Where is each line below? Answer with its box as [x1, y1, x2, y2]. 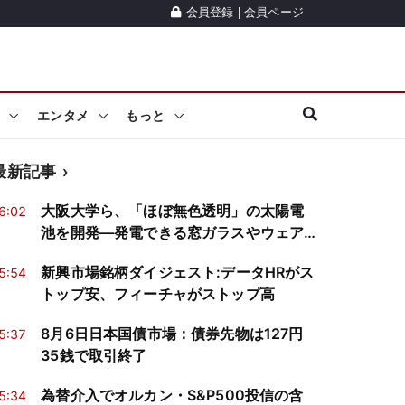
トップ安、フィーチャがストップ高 [41, 285, 275, 303]
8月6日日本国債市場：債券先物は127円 [41, 325, 304, 343]
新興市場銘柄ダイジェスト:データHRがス [41, 263, 315, 281]
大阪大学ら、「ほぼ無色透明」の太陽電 [41, 202, 305, 220]
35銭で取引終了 [41, 346, 147, 364]
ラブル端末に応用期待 [41, 245, 187, 263]
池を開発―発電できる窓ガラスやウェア [41, 223, 305, 241]
